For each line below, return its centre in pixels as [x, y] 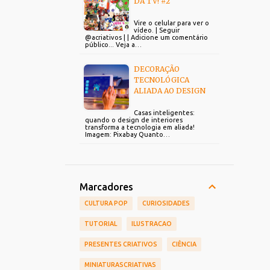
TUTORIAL [101, 224]
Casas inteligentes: [164, 113]
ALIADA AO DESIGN [170, 91]
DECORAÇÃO [157, 69]
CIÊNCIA [184, 244]
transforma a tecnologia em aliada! [140, 127]
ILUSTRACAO [152, 224]
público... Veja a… [113, 45]
